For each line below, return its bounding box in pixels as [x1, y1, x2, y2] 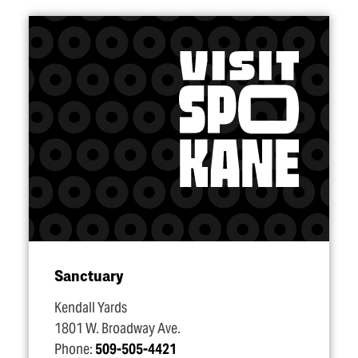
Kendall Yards [54, 299, 127, 316]
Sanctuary [54, 266, 124, 284]
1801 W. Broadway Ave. [54, 320, 181, 337]
